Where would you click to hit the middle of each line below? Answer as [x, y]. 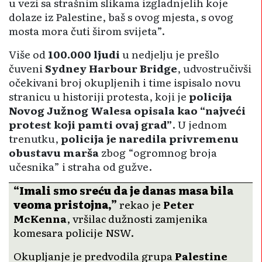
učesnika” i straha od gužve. [80, 166]
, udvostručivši [214, 68]
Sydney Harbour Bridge [111, 68]
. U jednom [199, 124]
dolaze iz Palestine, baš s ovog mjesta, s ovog [121, 16]
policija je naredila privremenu [150, 138]
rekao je [140, 204]
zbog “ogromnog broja [158, 152]
